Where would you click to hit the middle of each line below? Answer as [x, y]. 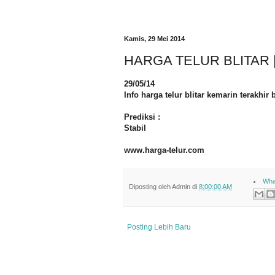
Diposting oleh [150, 186]
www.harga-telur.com [164, 150]
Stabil [135, 128]
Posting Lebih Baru [159, 227]
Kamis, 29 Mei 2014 [154, 39]
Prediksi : [142, 117]
